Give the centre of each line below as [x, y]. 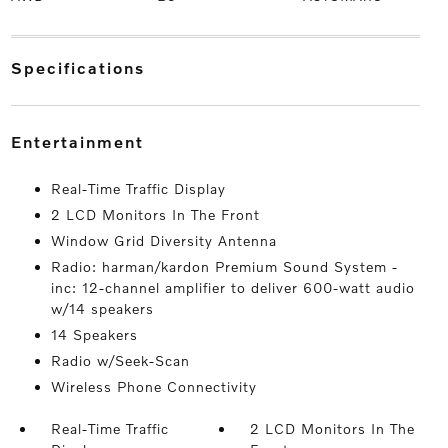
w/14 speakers [102, 308]
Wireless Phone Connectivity [153, 386]
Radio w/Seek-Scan [120, 360]
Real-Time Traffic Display [138, 188]
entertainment [83, 141]
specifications [84, 67]
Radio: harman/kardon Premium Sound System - [224, 266]
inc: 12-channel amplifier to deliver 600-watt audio [232, 287]
